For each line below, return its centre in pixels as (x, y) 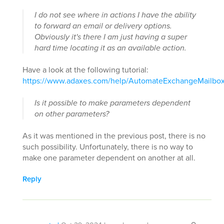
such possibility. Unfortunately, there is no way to (108, 147)
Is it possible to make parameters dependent (112, 103)
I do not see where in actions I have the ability (115, 15)
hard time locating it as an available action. (110, 48)
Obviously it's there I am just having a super (111, 37)
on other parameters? (72, 114)
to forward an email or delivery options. (103, 26)
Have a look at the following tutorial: (85, 70)
